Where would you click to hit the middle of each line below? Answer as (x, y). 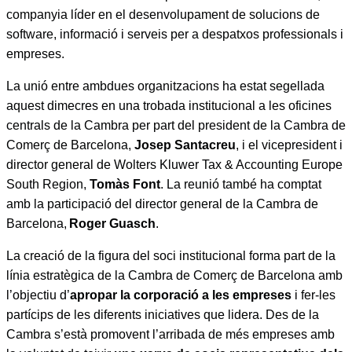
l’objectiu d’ (38, 295)
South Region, (48, 184)
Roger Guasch (112, 224)
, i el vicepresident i (289, 145)
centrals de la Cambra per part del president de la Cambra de (176, 125)
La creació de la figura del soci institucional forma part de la (171, 256)
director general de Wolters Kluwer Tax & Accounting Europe (174, 165)
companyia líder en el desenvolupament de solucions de (163, 15)
